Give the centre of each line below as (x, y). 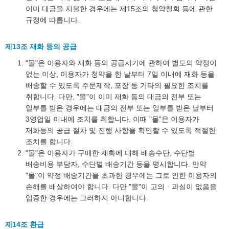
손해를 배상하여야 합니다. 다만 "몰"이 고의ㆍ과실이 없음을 (121, 187)
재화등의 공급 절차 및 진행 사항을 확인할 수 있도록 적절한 (121, 130)
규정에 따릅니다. (53, 20)
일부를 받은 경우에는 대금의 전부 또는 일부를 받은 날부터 (120, 108)
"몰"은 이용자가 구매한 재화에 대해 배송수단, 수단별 (110, 153)
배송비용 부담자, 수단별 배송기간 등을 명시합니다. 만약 (116, 164)
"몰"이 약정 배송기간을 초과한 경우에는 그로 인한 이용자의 (121, 175)
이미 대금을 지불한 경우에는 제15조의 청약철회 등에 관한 (119, 9)
